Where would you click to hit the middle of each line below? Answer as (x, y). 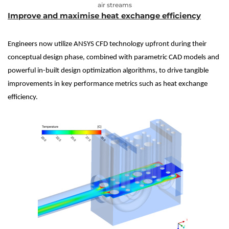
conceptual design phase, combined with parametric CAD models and (113, 57)
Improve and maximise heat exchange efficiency (104, 15)
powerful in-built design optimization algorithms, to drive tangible (108, 71)
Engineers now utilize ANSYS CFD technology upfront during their (107, 44)
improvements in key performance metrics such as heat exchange (108, 84)
